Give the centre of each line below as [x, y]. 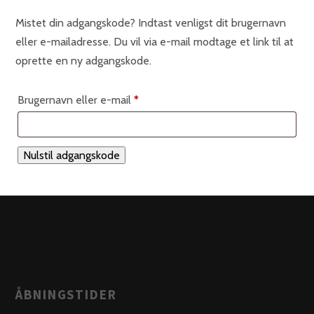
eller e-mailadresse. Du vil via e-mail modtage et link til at [155, 41]
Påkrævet [161, 99]
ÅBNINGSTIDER [66, 294]
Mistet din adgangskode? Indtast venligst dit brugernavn [151, 22]
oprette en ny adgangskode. [83, 60]
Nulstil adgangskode [71, 155]
